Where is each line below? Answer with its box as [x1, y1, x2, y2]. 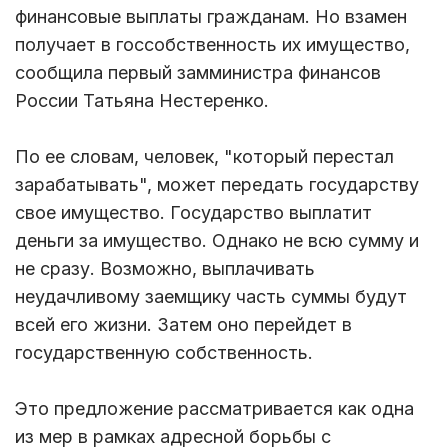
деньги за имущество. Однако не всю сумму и [15, 229, 419, 251]
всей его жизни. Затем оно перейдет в [15, 313, 352, 335]
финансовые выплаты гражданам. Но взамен [15, 5, 407, 27]
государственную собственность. [15, 341, 313, 363]
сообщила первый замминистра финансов [15, 61, 381, 83]
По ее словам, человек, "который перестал [15, 145, 394, 167]
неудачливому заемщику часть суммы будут [15, 285, 407, 307]
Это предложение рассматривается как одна [15, 397, 414, 419]
